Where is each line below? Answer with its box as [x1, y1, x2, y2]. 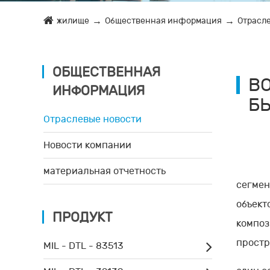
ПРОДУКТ [52, 209, 113, 225]
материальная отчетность [43, 165, 166, 177]
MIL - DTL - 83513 [43, 240, 124, 251]
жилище [57, 15, 89, 26]
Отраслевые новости [43, 113, 142, 125]
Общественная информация [105, 15, 222, 26]
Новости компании [43, 139, 131, 151]
